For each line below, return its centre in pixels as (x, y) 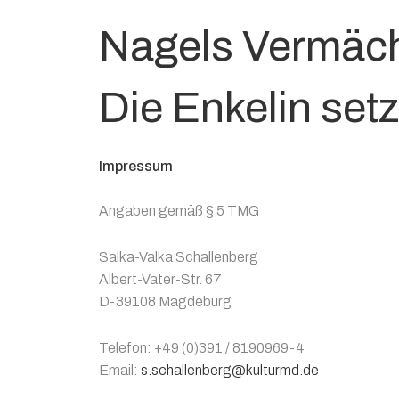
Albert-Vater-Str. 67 (160, 280)
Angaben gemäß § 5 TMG (179, 211)
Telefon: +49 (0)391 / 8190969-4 (202, 348)
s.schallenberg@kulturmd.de (230, 370)
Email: (120, 370)
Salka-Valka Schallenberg (179, 257)
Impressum (136, 167)
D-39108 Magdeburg (165, 302)
